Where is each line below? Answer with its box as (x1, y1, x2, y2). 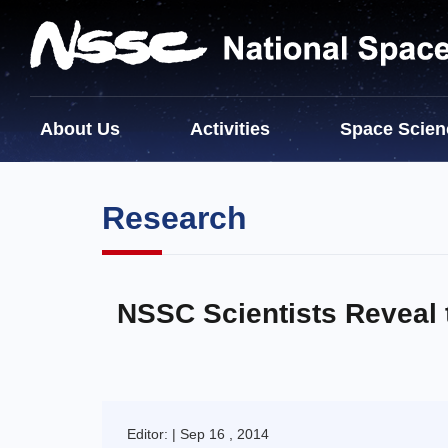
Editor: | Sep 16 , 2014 (127, 426, 269, 442)
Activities (190, 119, 270, 139)
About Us (40, 119, 120, 139)
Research (102, 200, 247, 236)
